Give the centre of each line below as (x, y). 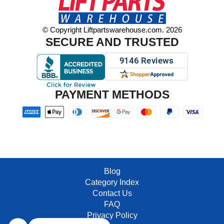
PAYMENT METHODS (112, 94)
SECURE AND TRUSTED (112, 42)
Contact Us (112, 193)
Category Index (112, 182)
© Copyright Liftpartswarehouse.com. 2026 (112, 30)
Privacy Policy (112, 215)
